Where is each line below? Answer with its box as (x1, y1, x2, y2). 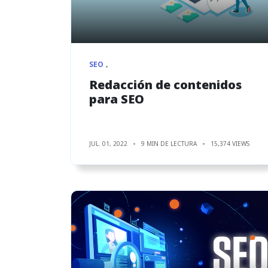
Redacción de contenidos (89, 76, 242, 93)
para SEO (89, 90, 144, 107)
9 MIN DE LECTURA (141, 139, 197, 148)
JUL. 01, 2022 (89, 139, 127, 148)
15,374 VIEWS (211, 139, 249, 148)
